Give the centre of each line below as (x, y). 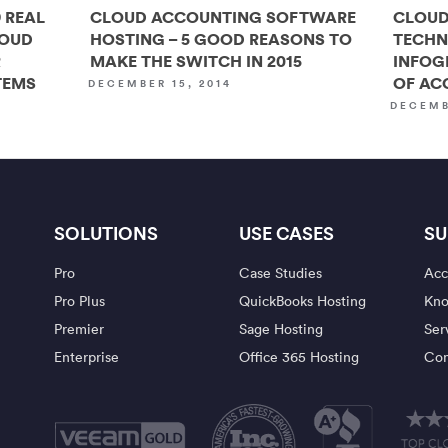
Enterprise (86, 357)
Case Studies (280, 273)
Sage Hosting (281, 329)
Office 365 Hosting (299, 357)
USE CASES (286, 233)
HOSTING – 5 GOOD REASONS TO (221, 38)
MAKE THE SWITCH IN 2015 (196, 60)
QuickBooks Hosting (302, 301)
